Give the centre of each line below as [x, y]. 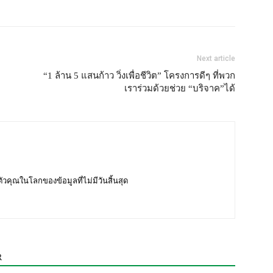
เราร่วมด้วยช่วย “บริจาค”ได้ [180, 88]
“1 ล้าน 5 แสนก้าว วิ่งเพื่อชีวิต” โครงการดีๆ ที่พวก [139, 76]
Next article [216, 58]
